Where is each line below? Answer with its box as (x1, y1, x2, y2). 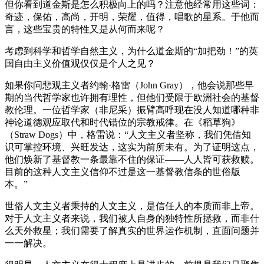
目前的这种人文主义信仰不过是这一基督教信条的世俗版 (5, 166, 240, 177)
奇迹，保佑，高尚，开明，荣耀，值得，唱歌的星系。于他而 (5, 11, 259, 22)
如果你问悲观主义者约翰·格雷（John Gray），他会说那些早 (5, 80, 254, 90)
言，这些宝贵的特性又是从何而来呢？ (5, 24, 165, 34)
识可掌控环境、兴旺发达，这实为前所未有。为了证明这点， (5, 141, 259, 152)
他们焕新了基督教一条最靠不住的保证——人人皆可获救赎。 (5, 154, 259, 164)
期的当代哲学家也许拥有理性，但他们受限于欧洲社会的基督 (5, 92, 259, 103)
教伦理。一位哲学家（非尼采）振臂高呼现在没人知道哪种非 (5, 104, 259, 115)
